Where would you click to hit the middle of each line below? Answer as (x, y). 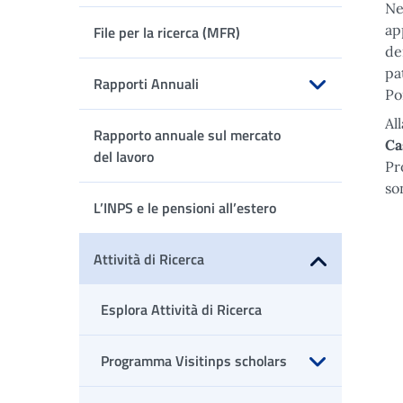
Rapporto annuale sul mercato (187, 135)
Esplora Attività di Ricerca (181, 309)
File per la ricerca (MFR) (167, 32)
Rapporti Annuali (146, 84)
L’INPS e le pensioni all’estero (185, 208)
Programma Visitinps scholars (194, 361)
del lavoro (124, 157)
